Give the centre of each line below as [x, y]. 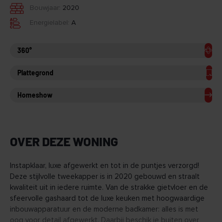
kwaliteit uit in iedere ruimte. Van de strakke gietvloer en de [109, 187]
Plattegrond [35, 73]
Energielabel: [50, 23]
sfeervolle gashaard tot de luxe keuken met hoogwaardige [107, 198]
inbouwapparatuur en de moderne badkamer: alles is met [104, 209]
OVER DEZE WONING [64, 141]
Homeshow [35, 95]
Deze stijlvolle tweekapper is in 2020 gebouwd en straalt [105, 176]
